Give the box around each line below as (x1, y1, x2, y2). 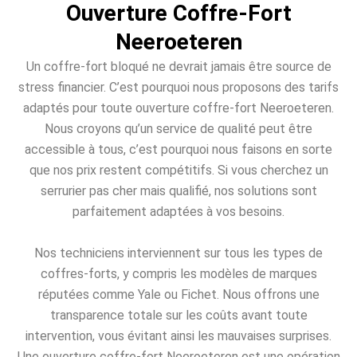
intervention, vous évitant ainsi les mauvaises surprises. (25, 328, 331, 343)
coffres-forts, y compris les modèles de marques (40, 265, 317, 281)
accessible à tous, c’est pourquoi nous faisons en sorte (25, 142, 332, 158)
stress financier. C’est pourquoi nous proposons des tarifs (18, 80, 339, 96)
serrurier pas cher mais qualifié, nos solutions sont (40, 183, 317, 199)
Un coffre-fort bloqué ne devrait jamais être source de (25, 59, 331, 75)
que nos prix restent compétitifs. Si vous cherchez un (29, 163, 328, 178)
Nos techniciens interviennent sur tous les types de (34, 245, 323, 261)
